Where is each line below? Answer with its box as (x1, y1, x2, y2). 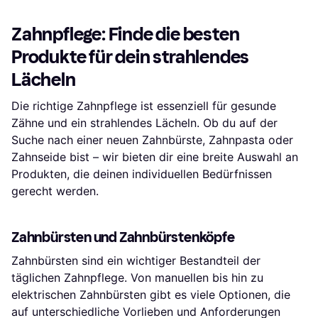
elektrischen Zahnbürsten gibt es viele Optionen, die (11, 287, 290, 302)
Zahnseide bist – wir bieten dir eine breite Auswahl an (11, 149, 298, 164)
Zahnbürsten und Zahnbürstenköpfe (11, 228, 235, 246)
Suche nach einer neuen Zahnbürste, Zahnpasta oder (11, 132, 293, 147)
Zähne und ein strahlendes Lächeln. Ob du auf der (11, 115, 278, 130)
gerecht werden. (11, 183, 99, 198)
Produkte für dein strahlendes (11, 45, 250, 68)
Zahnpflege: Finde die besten (11, 23, 240, 45)
